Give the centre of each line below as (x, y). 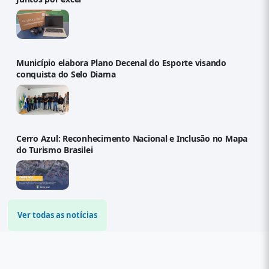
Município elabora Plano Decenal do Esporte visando (122, 63)
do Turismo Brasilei (55, 150)
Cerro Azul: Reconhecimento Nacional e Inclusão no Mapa (132, 138)
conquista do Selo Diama (66, 74)
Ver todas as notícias (57, 215)
